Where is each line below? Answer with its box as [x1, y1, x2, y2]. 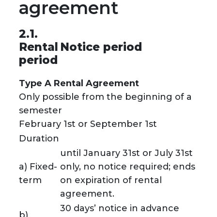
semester [18, 105, 62, 116]
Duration [18, 133, 59, 144]
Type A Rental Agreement [18, 78, 139, 89]
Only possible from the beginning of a [18, 92, 192, 103]
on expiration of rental [60, 175, 162, 186]
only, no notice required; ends [60, 161, 195, 172]
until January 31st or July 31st [60, 148, 193, 159]
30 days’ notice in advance [60, 203, 179, 214]
